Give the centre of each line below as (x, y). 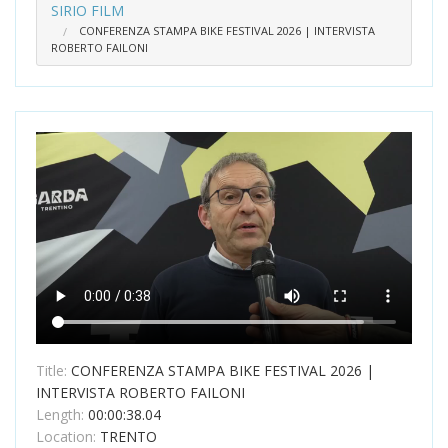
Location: (68, 436)
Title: (53, 370)
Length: (62, 414)
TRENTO (128, 436)
